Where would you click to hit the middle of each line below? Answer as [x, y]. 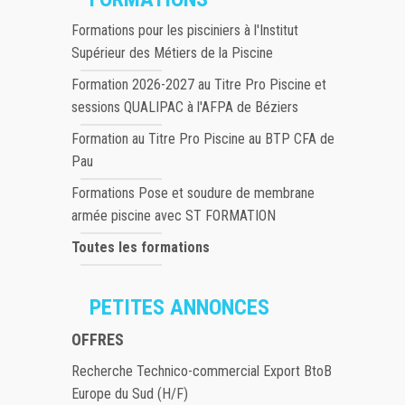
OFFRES [98, 340]
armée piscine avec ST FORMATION [174, 216]
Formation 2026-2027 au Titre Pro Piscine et [199, 85]
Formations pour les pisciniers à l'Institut [185, 31]
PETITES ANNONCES [179, 308]
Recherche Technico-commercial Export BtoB [202, 372]
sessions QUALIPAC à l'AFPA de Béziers [185, 108]
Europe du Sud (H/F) [130, 394]
